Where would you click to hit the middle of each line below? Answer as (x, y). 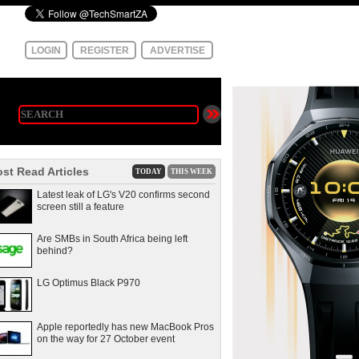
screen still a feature (81, 207)
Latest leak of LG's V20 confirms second (123, 195)
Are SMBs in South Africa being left (112, 239)
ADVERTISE (177, 50)
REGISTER (104, 50)
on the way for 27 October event (106, 339)
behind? (55, 251)
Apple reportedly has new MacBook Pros (125, 327)
